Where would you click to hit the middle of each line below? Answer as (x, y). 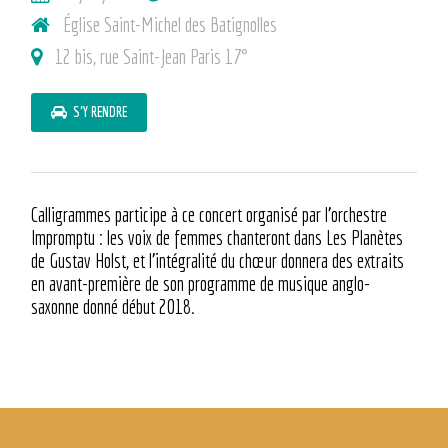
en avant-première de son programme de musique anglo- (201, 284)
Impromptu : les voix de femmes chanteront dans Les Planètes (217, 238)
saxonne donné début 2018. (113, 307)
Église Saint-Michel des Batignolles (166, 25)
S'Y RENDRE (97, 112)
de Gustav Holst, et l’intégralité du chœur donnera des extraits (218, 261)
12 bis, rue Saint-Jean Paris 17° (148, 57)
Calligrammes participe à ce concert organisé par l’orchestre (209, 215)
